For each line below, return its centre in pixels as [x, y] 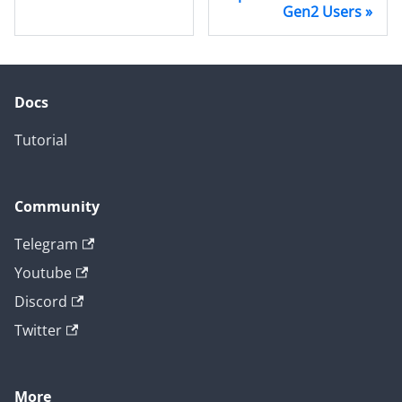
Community [57, 207]
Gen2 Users [322, 12]
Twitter [38, 331]
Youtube [43, 273]
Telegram [46, 245]
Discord [41, 302]
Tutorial [41, 140]
